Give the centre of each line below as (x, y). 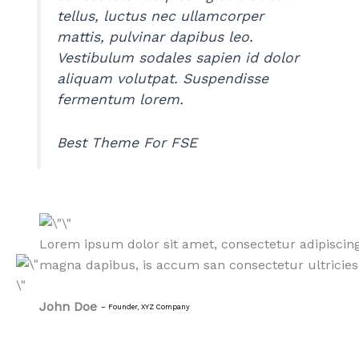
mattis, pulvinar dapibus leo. (155, 36)
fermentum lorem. (121, 99)
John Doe (69, 306)
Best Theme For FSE (127, 142)
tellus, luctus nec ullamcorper (161, 16)
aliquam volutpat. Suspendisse (163, 78)
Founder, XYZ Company (149, 307)
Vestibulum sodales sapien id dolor (178, 57)
